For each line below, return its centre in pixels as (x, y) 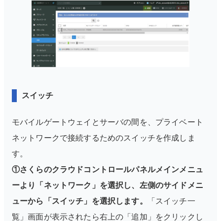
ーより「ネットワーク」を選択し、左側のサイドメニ (108, 185)
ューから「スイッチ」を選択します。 (80, 201)
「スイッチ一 (171, 201)
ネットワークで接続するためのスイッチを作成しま (104, 138)
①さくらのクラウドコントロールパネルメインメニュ (108, 169)
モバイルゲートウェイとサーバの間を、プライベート (108, 122)
